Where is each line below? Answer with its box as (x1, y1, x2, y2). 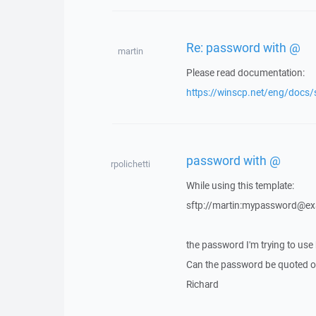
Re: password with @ (186, 38, 300, 56)
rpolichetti (110, 158, 150, 170)
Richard (186, 278, 219, 291)
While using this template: (186, 179, 294, 192)
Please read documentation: (186, 66, 305, 79)
